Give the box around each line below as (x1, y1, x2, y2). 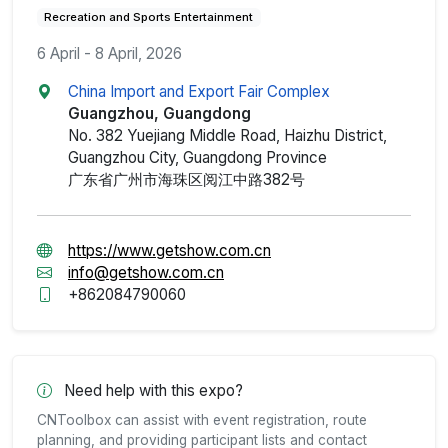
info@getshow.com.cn (68, 262, 224, 282)
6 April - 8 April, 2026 (37, 43, 182, 63)
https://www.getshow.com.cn (68, 240, 271, 260)
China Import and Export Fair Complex (68, 81, 330, 101)
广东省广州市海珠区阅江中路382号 (68, 169, 305, 189)
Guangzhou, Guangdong (68, 103, 251, 123)
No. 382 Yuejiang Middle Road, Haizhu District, (68, 125, 387, 145)
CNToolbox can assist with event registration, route (37, 411, 367, 428)
